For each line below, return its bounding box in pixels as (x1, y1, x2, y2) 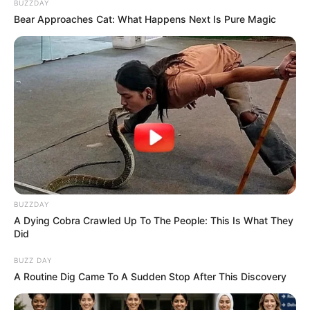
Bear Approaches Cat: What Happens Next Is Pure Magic (14, 12, 276, 25)
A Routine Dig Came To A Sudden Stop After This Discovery (14, 271, 286, 283)
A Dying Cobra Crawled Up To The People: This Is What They (14, 215, 293, 227)
